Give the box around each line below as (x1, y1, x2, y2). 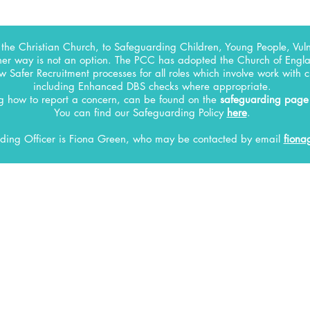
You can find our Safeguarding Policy (53, 106, 227, 119)
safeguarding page (219, 93, 309, 106)
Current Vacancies (107, 269, 204, 286)
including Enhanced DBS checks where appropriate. (33, 80, 271, 93)
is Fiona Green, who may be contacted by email (58, 132, 284, 145)
